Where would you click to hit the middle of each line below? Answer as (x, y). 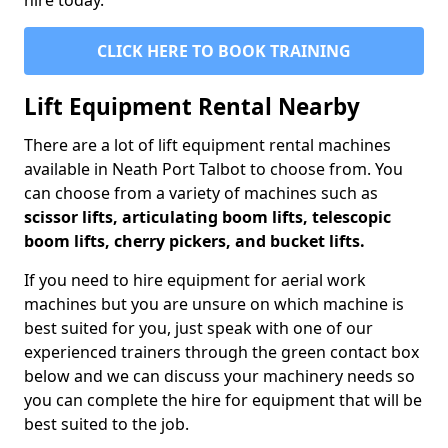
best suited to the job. (106, 424)
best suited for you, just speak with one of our (198, 328)
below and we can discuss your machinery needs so (219, 376)
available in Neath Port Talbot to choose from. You (213, 169)
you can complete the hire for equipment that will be (223, 400)
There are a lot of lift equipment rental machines (207, 145)
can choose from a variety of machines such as (201, 193)
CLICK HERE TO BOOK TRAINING (224, 51)
